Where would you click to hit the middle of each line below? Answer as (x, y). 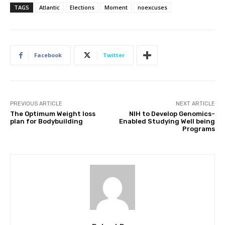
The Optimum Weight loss (53, 114)
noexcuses (152, 8)
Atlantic (49, 8)
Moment (116, 8)
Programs (198, 129)
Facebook (48, 55)
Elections (82, 8)
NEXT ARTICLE (195, 104)
